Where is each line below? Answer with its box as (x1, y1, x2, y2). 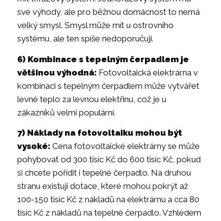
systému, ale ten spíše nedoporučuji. (17, 34, 153, 44)
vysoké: (17, 141, 52, 151)
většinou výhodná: (17, 67, 97, 77)
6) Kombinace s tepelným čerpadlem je (17, 54, 189, 64)
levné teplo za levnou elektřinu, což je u (17, 94, 166, 104)
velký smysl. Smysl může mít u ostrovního (17, 20, 174, 31)
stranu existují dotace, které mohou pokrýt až (17, 181, 188, 191)
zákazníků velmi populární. (17, 107, 115, 117)
